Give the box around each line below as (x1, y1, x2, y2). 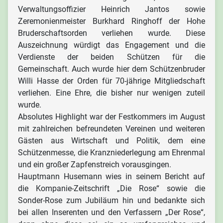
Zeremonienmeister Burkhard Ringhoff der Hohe (18, 16, 205, 26)
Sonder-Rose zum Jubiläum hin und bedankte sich (18, 196, 205, 205)
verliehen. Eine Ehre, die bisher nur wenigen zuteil (18, 88, 205, 98)
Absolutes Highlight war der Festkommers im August (18, 112, 205, 121)
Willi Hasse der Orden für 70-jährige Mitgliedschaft (18, 76, 205, 86)
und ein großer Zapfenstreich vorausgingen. (18, 160, 171, 169)
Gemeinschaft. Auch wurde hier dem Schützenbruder (18, 64, 205, 74)
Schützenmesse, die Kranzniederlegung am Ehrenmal (18, 148, 205, 157)
